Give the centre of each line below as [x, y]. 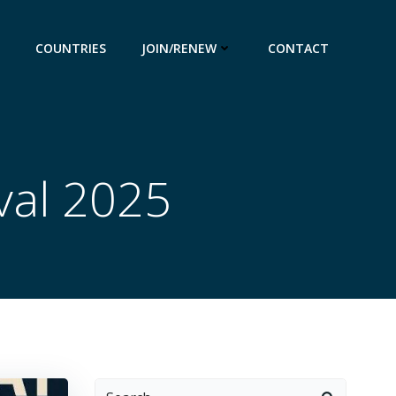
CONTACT [298, 49]
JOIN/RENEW [179, 49]
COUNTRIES [71, 49]
